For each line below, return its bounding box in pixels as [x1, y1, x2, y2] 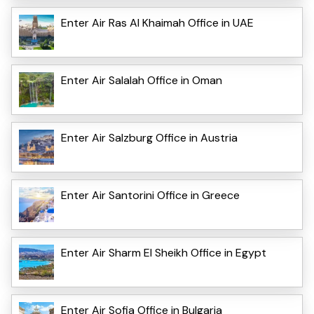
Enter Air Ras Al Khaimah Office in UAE [61, 15, 254, 30]
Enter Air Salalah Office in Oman [61, 72, 222, 88]
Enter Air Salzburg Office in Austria [61, 130, 238, 145]
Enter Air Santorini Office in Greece [61, 187, 240, 203]
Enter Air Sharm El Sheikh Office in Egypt [61, 245, 266, 260]
